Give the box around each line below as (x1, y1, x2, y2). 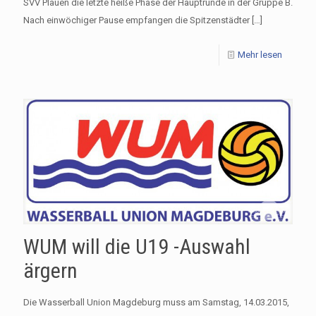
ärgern (23, 257, 78, 283)
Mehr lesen (238, 49, 282, 61)
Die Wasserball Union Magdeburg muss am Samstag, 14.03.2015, (23, 296, 289, 308)
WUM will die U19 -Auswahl (23, 233, 250, 259)
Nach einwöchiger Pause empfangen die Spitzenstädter (23, 15, 250, 26)
